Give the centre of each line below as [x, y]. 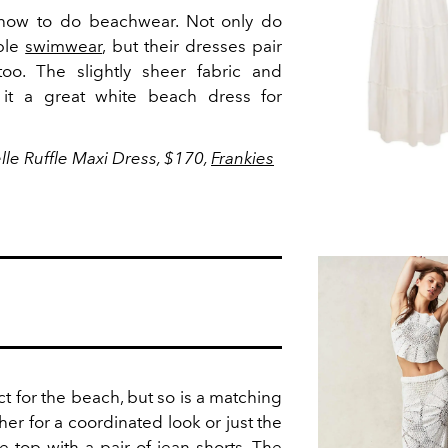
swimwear [64, 45]
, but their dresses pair [192, 45]
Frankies [242, 157]
